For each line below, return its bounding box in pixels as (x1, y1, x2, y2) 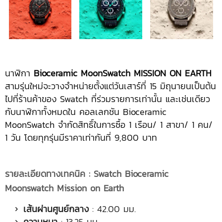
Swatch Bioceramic (94, 166, 168, 180)
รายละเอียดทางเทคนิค (5, 166, 89, 180)
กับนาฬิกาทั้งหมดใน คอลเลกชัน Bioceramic (5, 105, 166, 118)
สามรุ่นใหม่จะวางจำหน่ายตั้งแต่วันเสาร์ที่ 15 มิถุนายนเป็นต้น (5, 79, 216, 93)
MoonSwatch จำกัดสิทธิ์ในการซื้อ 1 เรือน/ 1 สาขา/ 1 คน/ (5, 117, 213, 131)
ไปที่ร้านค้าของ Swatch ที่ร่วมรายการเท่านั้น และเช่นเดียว (5, 92, 210, 106)
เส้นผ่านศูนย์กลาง (23, 202, 89, 216)
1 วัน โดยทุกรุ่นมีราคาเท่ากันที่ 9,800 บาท (5, 130, 157, 144)
